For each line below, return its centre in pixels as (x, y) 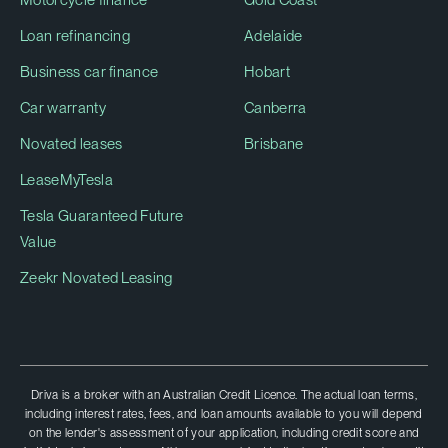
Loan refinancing (75, 35)
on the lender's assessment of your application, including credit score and (224, 432)
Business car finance (89, 71)
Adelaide (273, 35)
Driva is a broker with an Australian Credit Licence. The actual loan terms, (223, 394)
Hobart (267, 71)
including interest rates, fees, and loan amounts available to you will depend (224, 413)
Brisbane (274, 143)
